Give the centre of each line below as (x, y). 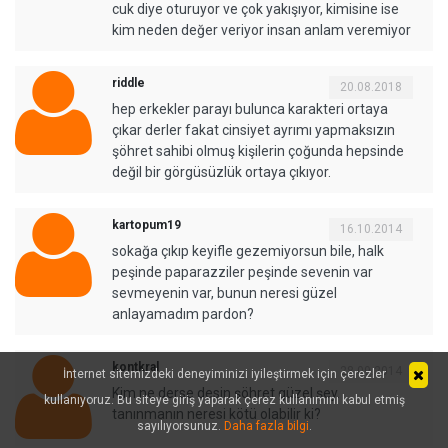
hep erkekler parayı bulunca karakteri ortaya (250, 109)
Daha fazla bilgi (266, 426)
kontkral (135, 367)
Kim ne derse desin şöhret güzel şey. (226, 393)
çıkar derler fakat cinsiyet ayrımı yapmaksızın (253, 130)
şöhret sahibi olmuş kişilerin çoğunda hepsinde (258, 151)
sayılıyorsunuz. (180, 426)
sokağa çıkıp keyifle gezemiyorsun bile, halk (248, 251)
